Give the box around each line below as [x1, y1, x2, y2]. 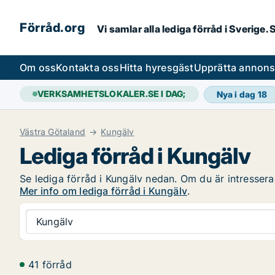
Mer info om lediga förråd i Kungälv [20, 185, 187, 197]
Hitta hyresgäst [119, 61, 194, 74]
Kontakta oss [56, 61, 120, 74]
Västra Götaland [20, 126, 85, 137]
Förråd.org [20, 20, 85, 35]
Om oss [20, 61, 56, 74]
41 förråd [28, 258, 72, 271]
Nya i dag [216, 89, 258, 99]
